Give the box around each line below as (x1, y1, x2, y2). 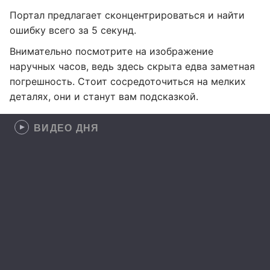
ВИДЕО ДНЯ (34, 121, 99, 134)
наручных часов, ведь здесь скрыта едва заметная (10, 60, 255, 72)
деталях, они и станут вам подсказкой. (10, 90, 198, 102)
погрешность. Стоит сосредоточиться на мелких (10, 75, 246, 87)
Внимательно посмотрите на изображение (10, 45, 213, 57)
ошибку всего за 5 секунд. (10, 24, 136, 36)
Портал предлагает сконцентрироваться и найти (10, 9, 245, 21)
